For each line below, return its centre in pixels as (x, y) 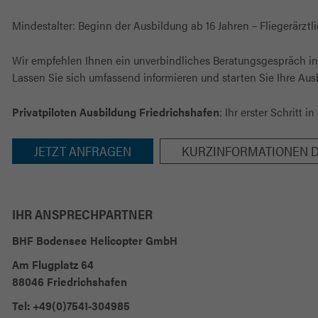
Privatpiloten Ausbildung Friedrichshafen (116, 112)
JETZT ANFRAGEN (83, 151)
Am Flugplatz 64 (53, 264)
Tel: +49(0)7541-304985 (71, 306)
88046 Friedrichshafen (70, 281)
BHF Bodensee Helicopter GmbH (95, 240)
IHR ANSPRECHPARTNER (82, 214)
